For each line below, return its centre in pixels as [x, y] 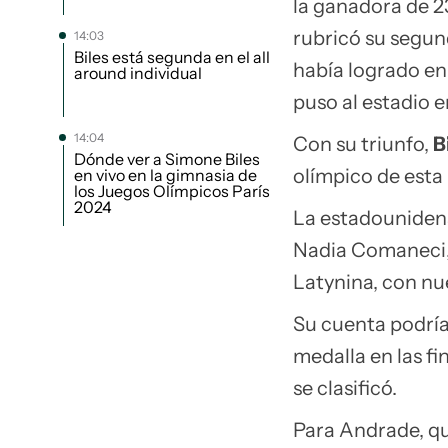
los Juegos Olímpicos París [172, 191]
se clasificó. [344, 388]
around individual [138, 73]
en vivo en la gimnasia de [165, 175]
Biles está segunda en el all [172, 57]
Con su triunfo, [362, 144]
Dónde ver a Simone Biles [167, 159]
